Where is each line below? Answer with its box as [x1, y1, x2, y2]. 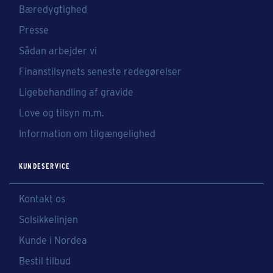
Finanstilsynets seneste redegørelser [19, 66, 182, 77]
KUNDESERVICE [19, 161, 71, 171]
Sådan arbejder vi [19, 45, 97, 57]
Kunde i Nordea [19, 235, 87, 246]
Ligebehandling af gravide [19, 87, 133, 98]
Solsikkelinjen [19, 214, 78, 225]
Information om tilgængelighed [19, 128, 155, 140]
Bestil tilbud [19, 255, 71, 267]
